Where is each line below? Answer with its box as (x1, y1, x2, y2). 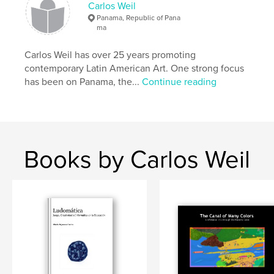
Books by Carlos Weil (24, 144, 250, 174)
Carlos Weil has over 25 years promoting (24, 48, 196, 61)
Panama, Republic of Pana (97, 13, 181, 22)
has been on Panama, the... (24, 75, 143, 88)
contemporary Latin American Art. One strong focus (24, 62, 245, 75)
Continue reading (142, 75, 217, 88)
